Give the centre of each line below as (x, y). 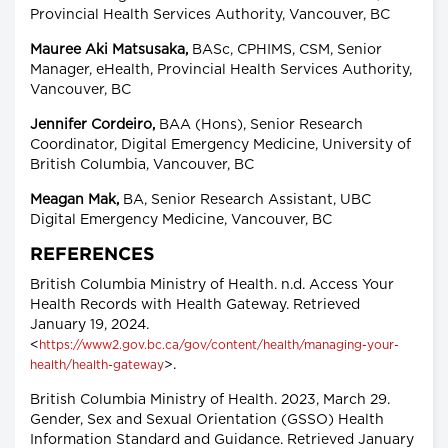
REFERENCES (92, 255)
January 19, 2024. (89, 325)
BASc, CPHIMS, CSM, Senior (285, 50)
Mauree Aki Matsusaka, (109, 50)
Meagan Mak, (74, 200)
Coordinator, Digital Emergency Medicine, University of (220, 145)
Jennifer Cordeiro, (92, 125)
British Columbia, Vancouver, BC (142, 165)
